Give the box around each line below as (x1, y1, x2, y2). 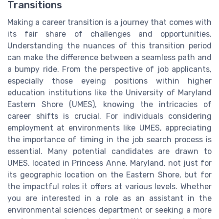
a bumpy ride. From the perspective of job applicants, (7, 64, 212, 74)
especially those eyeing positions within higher (7, 76, 212, 86)
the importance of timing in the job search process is (7, 134, 212, 144)
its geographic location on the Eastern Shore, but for (7, 170, 212, 179)
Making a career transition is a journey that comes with (7, 17, 212, 27)
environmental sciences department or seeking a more (7, 205, 212, 215)
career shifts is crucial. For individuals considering (7, 111, 212, 121)
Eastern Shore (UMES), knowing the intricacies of (7, 99, 212, 109)
